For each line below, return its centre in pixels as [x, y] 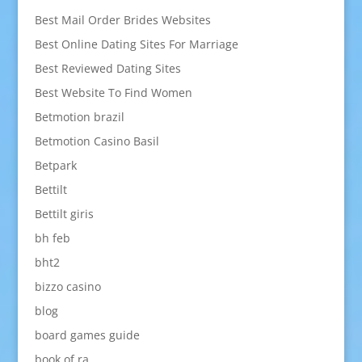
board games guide [87, 335]
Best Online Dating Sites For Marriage [136, 44]
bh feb [52, 238]
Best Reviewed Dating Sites [107, 69]
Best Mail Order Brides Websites [122, 20]
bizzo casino [67, 287]
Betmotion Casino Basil [97, 141]
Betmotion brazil [79, 117]
